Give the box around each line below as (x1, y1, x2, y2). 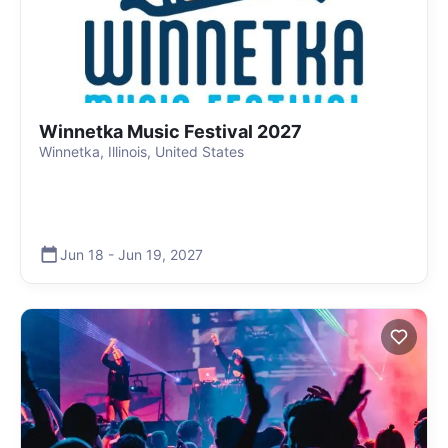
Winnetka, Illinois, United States (39, 143, 244, 160)
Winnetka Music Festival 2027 (39, 121, 302, 142)
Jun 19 (118, 245, 162, 263)
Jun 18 (60, 245, 104, 263)
